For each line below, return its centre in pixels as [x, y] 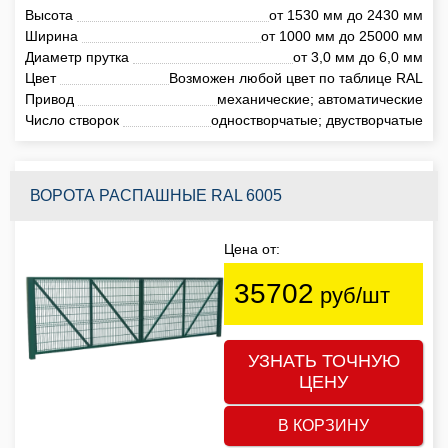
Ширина [51, 35]
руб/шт [352, 295]
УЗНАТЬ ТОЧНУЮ [323, 360]
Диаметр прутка [77, 56]
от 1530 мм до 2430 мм [346, 14]
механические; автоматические [320, 98]
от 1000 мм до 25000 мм [342, 35]
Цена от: [252, 248]
